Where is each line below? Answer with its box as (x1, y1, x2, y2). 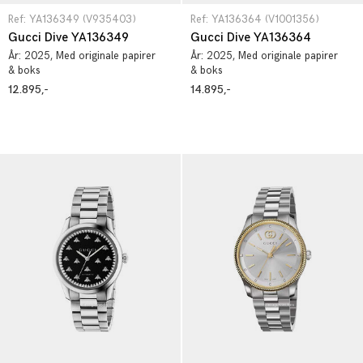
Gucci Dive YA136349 (8, 30, 129, 45)
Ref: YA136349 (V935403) (8, 13, 136, 26)
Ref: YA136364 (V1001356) (190, 13, 319, 26)
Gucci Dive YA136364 (190, 30, 311, 45)
